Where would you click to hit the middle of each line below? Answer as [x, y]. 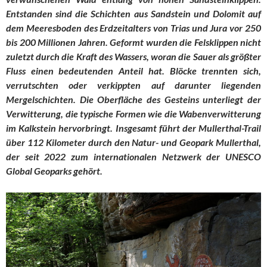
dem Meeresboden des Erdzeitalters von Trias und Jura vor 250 [133, 27]
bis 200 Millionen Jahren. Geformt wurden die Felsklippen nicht [133, 42]
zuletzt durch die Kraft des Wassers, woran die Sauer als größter [133, 56]
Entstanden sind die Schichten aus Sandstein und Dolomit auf [133, 13]
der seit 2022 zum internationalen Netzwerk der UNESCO [133, 156]
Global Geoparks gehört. [54, 170]
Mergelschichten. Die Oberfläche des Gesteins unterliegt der [133, 99]
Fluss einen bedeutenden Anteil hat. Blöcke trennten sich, [133, 70]
